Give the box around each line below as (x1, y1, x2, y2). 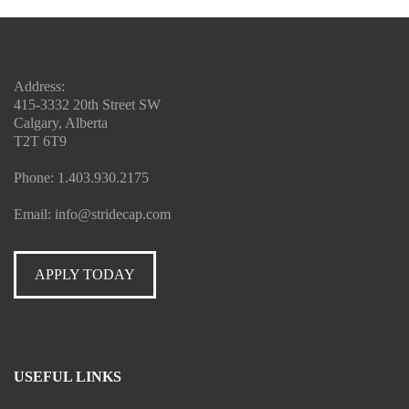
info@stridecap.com (55, 206, 171, 222)
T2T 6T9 (14, 133, 67, 149)
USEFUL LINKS (14, 369, 121, 384)
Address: (14, 79, 65, 94)
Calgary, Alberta (14, 115, 108, 131)
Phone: (14, 170, 58, 185)
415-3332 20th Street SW (14, 97, 161, 112)
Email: (14, 206, 55, 222)
